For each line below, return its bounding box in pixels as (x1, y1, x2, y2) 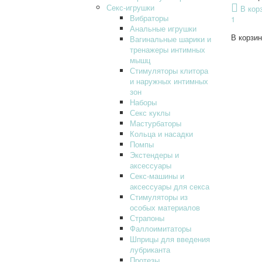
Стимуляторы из (130, 191, 188, 202)
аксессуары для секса (130, 180, 209, 192)
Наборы (130, 96, 157, 108)
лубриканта (130, 243, 170, 255)
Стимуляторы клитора (130, 64, 208, 76)
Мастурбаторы (130, 117, 181, 129)
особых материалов (130, 201, 200, 213)
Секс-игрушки (106, 1, 154, 13)
